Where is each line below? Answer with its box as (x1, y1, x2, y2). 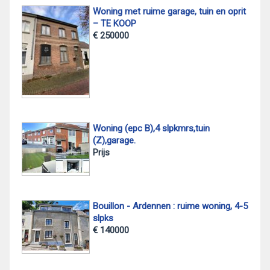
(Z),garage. (92, 135, 136, 146)
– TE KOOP (92, 18, 136, 29)
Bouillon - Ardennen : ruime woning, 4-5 (92, 201, 248, 212)
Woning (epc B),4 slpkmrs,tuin (92, 123, 210, 134)
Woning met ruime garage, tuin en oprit (92, 6, 246, 17)
